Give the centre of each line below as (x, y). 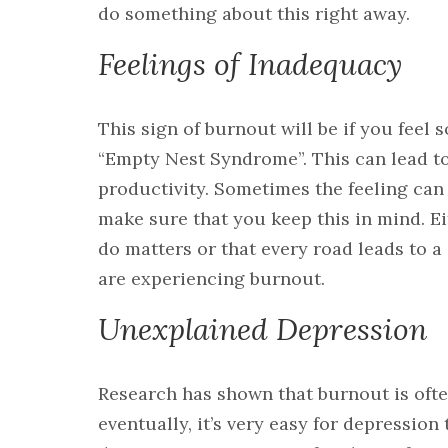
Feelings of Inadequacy (250, 64)
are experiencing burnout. (211, 279)
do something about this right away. (256, 14)
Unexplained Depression (262, 329)
